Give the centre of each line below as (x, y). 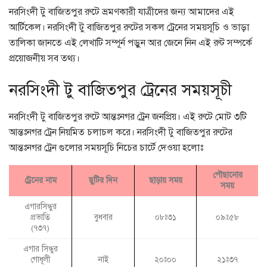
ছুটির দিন (103, 181)
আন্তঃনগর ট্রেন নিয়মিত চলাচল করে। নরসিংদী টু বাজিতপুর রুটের (121, 133)
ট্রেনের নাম (40, 181)
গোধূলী (40, 260)
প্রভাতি (40, 218)
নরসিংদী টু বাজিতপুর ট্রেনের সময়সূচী (120, 90)
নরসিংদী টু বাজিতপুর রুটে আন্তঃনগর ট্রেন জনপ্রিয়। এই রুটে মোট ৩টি (128, 117)
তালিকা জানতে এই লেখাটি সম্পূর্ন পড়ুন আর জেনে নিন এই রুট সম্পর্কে (131, 43)
